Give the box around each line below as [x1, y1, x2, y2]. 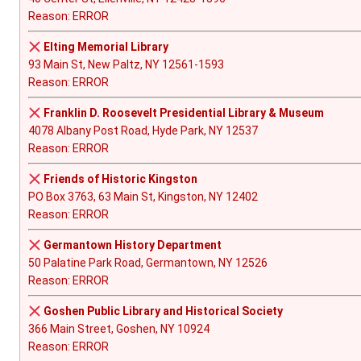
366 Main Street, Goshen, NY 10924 [28, 322, 210, 336]
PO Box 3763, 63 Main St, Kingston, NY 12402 [28, 190, 258, 204]
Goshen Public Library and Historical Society [43, 305, 283, 318]
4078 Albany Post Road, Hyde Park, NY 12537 [28, 124, 258, 138]
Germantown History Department [43, 239, 222, 252]
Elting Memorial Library [43, 40, 168, 54]
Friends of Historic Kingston [43, 172, 197, 186]
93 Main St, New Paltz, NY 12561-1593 [28, 58, 224, 72]
